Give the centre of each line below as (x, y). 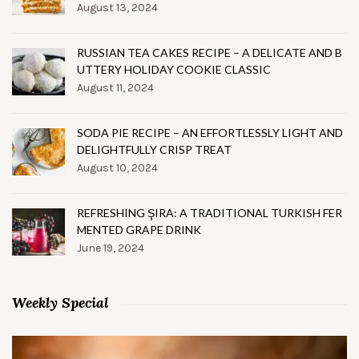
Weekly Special (60, 303)
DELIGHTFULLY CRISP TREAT (154, 150)
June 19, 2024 (111, 248)
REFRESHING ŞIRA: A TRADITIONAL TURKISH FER (210, 213)
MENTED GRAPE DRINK (139, 230)
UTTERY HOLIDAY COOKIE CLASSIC (174, 70)
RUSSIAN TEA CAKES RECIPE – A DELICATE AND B (210, 53)
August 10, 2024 (117, 168)
